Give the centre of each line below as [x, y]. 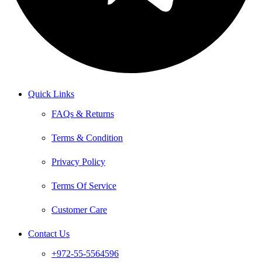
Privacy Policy [78, 161]
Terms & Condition [87, 138]
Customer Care [79, 209]
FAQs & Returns [83, 114]
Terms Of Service [84, 185]
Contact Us [49, 233]
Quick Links [51, 94]
